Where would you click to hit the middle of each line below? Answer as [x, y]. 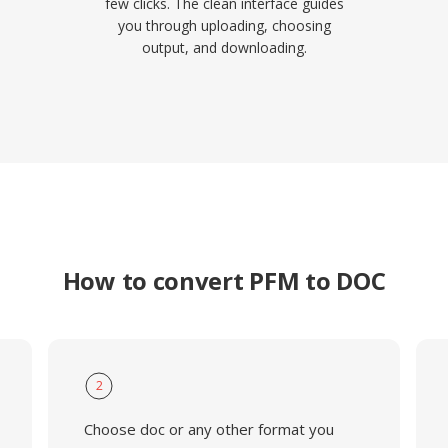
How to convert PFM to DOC [224, 280]
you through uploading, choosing [224, 25]
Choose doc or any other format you [208, 429]
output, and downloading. [224, 47]
